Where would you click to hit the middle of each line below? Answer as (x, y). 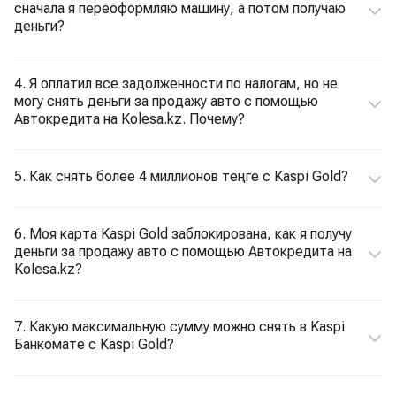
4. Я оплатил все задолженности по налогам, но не (176, 84)
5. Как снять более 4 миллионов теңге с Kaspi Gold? (181, 176)
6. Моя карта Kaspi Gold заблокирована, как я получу (183, 234)
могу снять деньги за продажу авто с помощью (166, 101)
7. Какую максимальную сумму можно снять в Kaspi (179, 327)
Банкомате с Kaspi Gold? (94, 344)
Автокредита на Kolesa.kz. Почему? (129, 119)
